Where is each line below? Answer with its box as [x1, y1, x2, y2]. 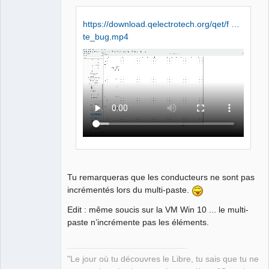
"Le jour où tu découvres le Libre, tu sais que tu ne [67, 254, 259, 264]
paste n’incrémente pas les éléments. [67, 217, 209, 227]
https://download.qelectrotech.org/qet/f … [83, 19, 240, 29]
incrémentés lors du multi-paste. [67, 185, 192, 195]
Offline [16, 27, 39, 37]
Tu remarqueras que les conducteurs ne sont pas [67, 172, 255, 183]
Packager [7, 14, 38, 23]
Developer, [7, 5, 42, 14]
